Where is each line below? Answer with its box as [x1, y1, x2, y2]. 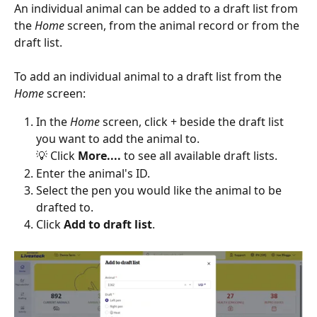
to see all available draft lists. [124, 148, 277, 164]
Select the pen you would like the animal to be [36, 183, 284, 199]
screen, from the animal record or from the [67, 17, 302, 33]
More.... [78, 148, 124, 164]
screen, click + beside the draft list [103, 114, 287, 130]
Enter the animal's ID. [36, 165, 150, 181]
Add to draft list [64, 217, 152, 233]
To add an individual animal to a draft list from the [14, 69, 284, 85]
